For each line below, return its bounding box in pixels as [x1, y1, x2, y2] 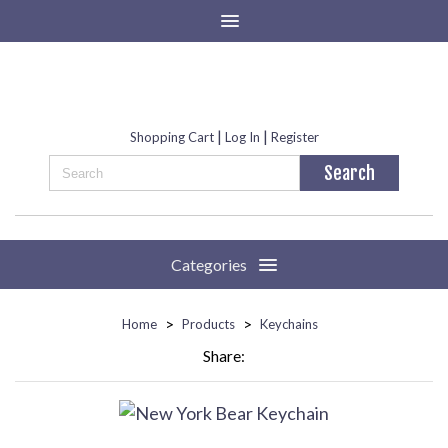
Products [182, 315, 235, 332]
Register [270, 129, 319, 145]
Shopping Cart [129, 129, 214, 145]
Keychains [260, 315, 318, 332]
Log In [224, 129, 260, 145]
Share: [203, 347, 245, 365]
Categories [171, 255, 247, 274]
